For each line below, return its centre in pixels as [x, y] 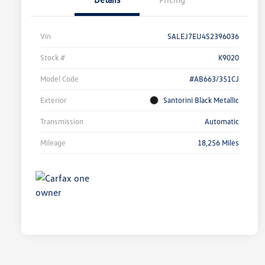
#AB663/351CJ [214, 79]
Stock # [53, 58]
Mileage [53, 143]
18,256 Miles [218, 143]
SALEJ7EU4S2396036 [203, 36]
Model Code [59, 79]
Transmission [62, 122]
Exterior [54, 100]
